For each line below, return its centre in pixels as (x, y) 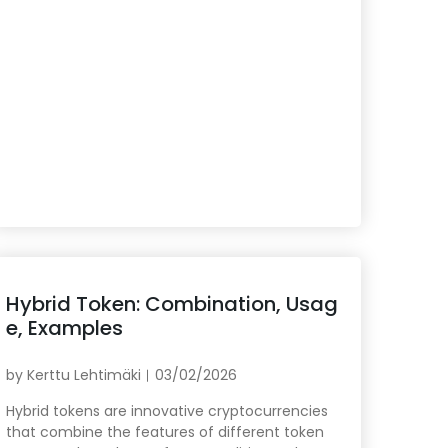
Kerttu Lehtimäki (83, 375)
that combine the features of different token (164, 432)
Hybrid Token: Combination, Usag (171, 304)
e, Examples (64, 328)
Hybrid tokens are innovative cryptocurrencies (166, 411)
